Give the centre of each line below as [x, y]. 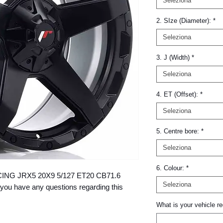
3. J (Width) [173, 57]
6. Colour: [170, 168]
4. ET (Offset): [177, 94]
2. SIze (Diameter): [184, 21]
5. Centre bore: [178, 131]
